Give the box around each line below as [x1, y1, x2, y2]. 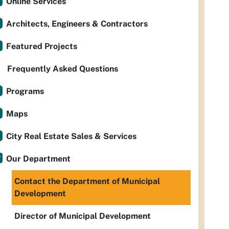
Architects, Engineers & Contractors [6, 19, 148, 29]
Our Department [6, 154, 71, 164]
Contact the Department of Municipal [14, 176, 160, 186]
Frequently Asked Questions [7, 64, 118, 74]
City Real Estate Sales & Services [6, 131, 136, 141]
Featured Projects [6, 41, 77, 51]
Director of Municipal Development [14, 211, 151, 221]
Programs [6, 86, 44, 96]
